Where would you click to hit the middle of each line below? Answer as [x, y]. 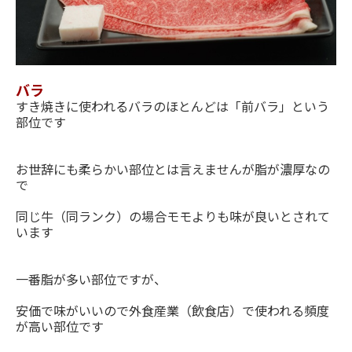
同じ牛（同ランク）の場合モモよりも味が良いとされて [173, 216]
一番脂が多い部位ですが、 [91, 279]
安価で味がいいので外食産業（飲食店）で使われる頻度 [172, 310]
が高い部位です [60, 326]
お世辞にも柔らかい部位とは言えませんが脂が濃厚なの [173, 169]
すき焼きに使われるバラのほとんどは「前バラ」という [172, 106]
